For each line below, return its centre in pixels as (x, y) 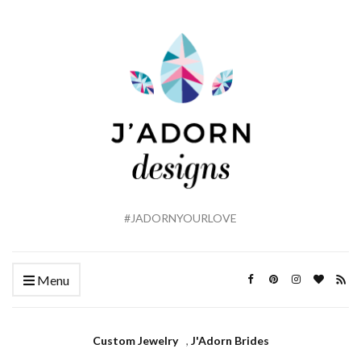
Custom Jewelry (135, 341)
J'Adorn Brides (230, 341)
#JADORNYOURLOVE (180, 218)
